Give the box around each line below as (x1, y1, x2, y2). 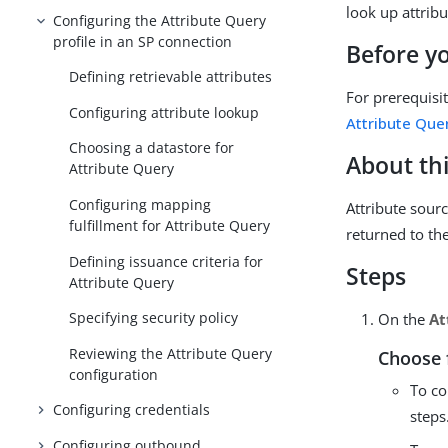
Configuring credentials (53, 400, 211, 420)
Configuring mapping (69, 195, 212, 214)
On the (378, 309, 430, 329)
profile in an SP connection (53, 31, 233, 51)
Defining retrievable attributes (69, 67, 273, 87)
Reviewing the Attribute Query (69, 343, 273, 363)
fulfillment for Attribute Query (69, 216, 271, 235)
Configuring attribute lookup (69, 102, 260, 122)
